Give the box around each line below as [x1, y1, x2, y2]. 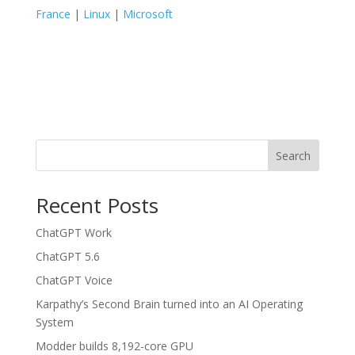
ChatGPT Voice [35, 272, 113, 288]
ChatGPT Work [35, 224, 112, 240]
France [35, 6, 71, 21]
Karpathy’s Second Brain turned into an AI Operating [35, 296, 303, 311]
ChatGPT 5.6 [35, 248, 100, 264]
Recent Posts [35, 190, 158, 219]
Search [276, 147, 311, 163]
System [35, 314, 74, 330]
